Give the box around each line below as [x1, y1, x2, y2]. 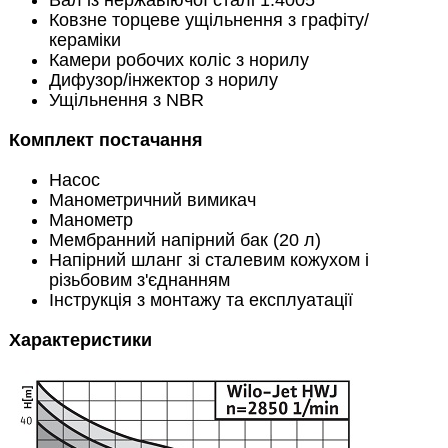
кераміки [48, 30, 121, 50]
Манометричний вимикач [48, 190, 256, 210]
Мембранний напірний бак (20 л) [48, 230, 321, 250]
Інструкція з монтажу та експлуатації [48, 290, 353, 310]
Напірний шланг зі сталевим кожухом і [48, 250, 369, 270]
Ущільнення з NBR [48, 90, 204, 110]
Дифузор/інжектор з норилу [48, 70, 278, 90]
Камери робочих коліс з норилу [48, 50, 309, 70]
